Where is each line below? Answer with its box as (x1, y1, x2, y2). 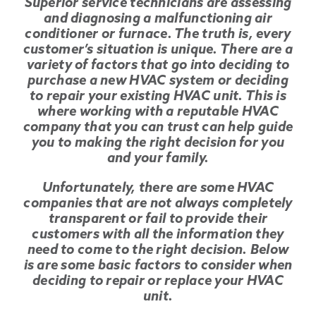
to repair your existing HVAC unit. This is (30, 90, 286, 104)
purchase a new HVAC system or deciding (28, 75, 288, 89)
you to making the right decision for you (31, 137, 285, 151)
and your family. (107, 152, 209, 166)
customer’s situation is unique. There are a (23, 44, 293, 58)
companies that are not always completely (23, 197, 293, 212)
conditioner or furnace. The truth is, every (25, 28, 291, 42)
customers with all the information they (32, 229, 284, 243)
